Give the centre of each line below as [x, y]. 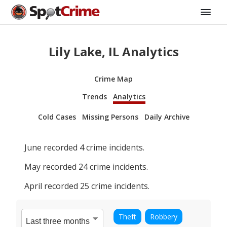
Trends [94, 96]
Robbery [164, 216]
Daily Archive [167, 117]
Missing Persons [110, 117]
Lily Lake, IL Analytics [113, 51]
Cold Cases [57, 117]
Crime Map [113, 79]
